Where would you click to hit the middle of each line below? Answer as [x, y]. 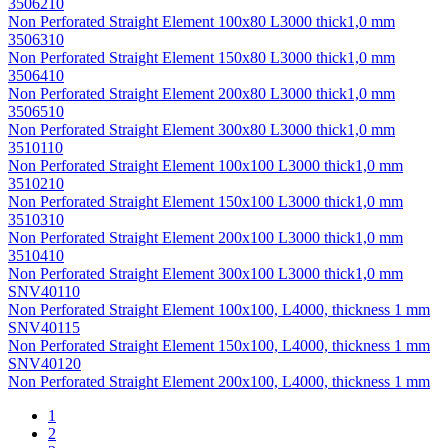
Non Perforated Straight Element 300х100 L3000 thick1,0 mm [205, 274]
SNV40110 [44, 292]
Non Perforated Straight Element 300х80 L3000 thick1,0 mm [201, 130]
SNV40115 [44, 328]
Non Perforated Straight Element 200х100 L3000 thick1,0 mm [205, 238]
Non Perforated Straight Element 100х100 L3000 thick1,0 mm [205, 166]
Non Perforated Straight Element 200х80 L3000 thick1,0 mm [201, 94]
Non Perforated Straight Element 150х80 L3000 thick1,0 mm [201, 58]
